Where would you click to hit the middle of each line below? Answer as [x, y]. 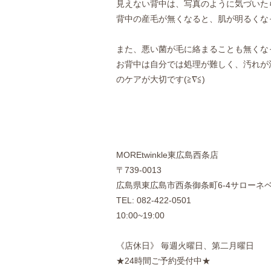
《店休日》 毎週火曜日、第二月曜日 [185, 246]
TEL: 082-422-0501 [154, 200]
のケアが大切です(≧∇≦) [161, 79]
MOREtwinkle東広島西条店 [167, 155]
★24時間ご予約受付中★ [163, 261]
